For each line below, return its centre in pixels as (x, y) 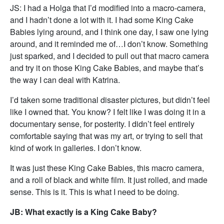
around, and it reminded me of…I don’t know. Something (109, 44)
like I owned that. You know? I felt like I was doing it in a (108, 112)
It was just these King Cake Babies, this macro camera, (107, 168)
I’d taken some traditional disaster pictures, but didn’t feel (110, 100)
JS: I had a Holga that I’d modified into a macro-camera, (108, 8)
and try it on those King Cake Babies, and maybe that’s (107, 68)
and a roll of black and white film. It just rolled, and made (109, 180)
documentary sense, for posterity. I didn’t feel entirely (102, 124)
